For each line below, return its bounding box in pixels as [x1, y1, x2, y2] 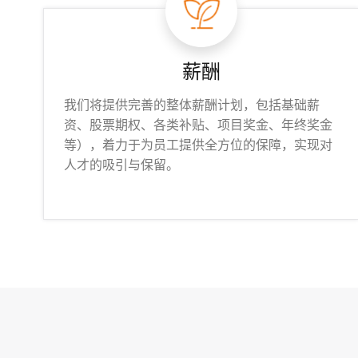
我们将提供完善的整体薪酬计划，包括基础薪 [63, 98, 320, 112]
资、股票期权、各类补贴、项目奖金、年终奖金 [63, 118, 332, 132]
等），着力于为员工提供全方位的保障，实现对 [63, 138, 332, 152]
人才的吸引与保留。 [63, 158, 179, 172]
